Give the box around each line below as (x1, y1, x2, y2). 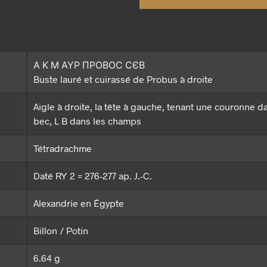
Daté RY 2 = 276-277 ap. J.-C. (33, 170, 152, 182)
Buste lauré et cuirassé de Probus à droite (33, 73, 213, 85)
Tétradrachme (33, 142, 92, 154)
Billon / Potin (33, 225, 88, 237)
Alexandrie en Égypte (33, 197, 124, 209)
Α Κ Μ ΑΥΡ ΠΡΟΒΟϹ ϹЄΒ (33, 59, 145, 71)
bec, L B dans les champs (33, 115, 141, 127)
